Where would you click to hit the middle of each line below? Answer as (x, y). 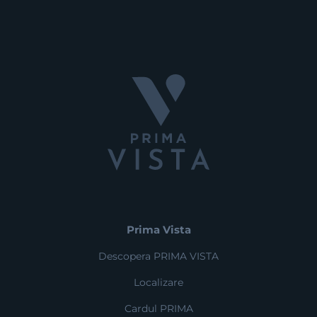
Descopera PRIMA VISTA (158, 256)
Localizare (158, 282)
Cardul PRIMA (158, 309)
